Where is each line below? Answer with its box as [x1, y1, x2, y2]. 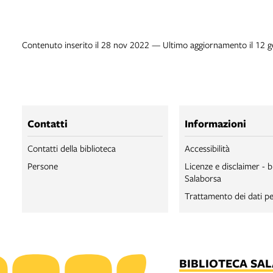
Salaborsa [185, 171, 221, 184]
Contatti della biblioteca [27, 141, 116, 154]
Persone [27, 159, 58, 172]
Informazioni [185, 116, 246, 130]
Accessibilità [185, 141, 230, 154]
